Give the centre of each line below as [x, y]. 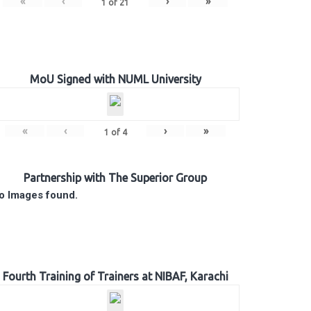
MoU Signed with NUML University [115, 79]
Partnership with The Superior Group [115, 178]
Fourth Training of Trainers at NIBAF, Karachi [115, 276]
